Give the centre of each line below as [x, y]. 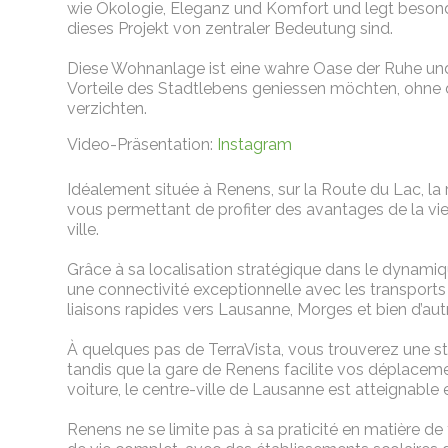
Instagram [255, 145]
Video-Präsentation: [142, 145]
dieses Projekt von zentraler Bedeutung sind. [230, 29]
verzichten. [107, 109]
